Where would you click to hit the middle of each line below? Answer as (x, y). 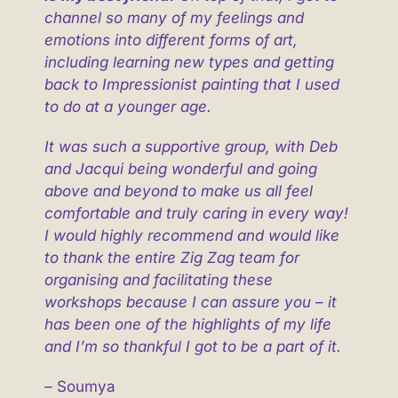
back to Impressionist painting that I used (191, 85)
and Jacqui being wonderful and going (180, 169)
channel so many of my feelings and (174, 18)
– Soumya (80, 387)
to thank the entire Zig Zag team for (171, 258)
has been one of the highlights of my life (187, 325)
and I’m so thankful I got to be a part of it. (192, 347)
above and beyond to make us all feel (178, 191)
